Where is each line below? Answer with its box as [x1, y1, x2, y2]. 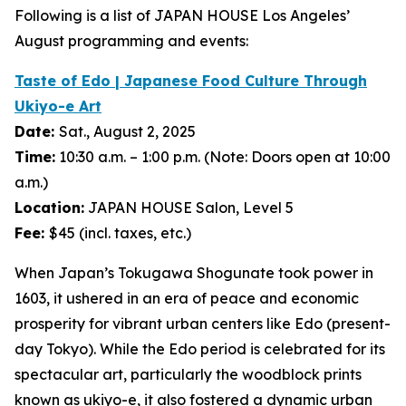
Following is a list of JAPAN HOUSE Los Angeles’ [14, 6, 350, 24]
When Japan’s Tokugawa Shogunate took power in [14, 264, 373, 282]
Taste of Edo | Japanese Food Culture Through [14, 72, 367, 90]
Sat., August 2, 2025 [59, 122, 196, 140]
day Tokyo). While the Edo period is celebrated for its [14, 340, 385, 358]
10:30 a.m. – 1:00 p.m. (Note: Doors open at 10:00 [55, 148, 391, 166]
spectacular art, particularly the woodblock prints [14, 365, 362, 383]
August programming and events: [14, 32, 248, 50]
